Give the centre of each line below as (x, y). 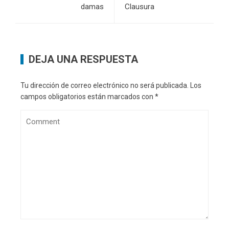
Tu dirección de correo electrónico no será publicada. (105, 86)
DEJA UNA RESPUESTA (83, 60)
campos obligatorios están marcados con (88, 97)
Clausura (140, 7)
